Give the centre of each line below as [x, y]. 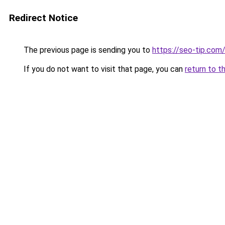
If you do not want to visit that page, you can [103, 69]
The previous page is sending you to [87, 50]
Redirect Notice [43, 18]
